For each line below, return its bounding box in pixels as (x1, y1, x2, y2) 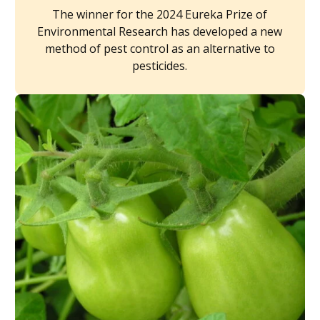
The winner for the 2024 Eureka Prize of (52, 6, 268, 22)
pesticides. (132, 57, 188, 74)
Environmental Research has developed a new (37, 23, 283, 39)
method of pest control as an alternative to (44, 40, 275, 56)
